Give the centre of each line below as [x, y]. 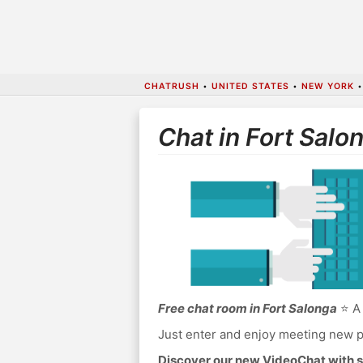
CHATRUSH [171, 86]
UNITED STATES [250, 86]
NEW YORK [327, 86]
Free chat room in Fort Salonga [247, 309]
